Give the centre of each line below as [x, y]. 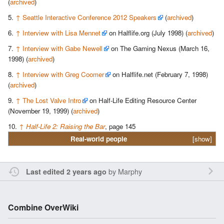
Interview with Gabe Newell [62, 48]
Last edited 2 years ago [66, 171]
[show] [202, 138]
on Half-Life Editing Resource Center [142, 100]
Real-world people [98, 138]
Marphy [130, 171]
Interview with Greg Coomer [63, 74]
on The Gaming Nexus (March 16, [159, 48]
